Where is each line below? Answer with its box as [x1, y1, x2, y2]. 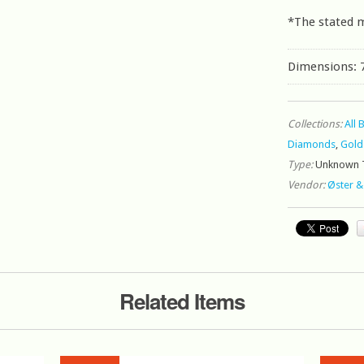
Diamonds [288, 138, 336, 150]
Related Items [119, 286, 245, 316]
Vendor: [288, 179, 325, 191]
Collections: [288, 118, 342, 130]
